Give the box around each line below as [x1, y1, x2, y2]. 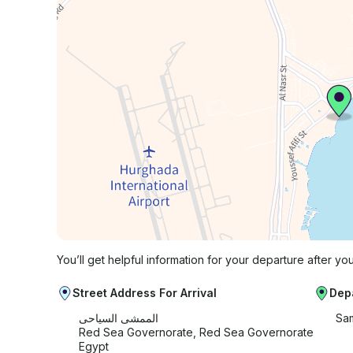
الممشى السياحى [79, 310, 158, 325]
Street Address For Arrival [72, 285, 217, 299]
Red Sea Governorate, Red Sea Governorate [79, 325, 314, 339]
